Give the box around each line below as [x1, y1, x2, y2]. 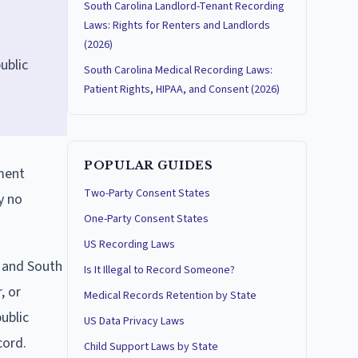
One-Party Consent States [84, 211, 209, 227]
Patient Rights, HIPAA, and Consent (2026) [84, 82, 280, 97]
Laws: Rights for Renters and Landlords [84, 18, 270, 34]
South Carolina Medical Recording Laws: [84, 62, 272, 78]
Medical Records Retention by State [84, 288, 257, 304]
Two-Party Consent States [84, 185, 210, 201]
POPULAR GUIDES [84, 158, 213, 173]
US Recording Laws [84, 237, 175, 253]
